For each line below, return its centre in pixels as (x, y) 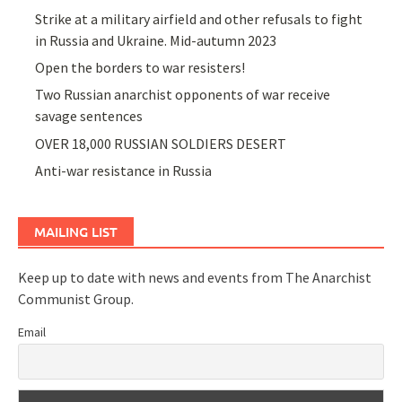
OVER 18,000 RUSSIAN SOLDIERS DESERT (161, 143)
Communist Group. (76, 299)
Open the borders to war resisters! (140, 68)
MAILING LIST (76, 232)
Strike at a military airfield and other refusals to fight (199, 18)
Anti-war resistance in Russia (124, 171)
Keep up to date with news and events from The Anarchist (195, 278)
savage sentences (89, 116)
